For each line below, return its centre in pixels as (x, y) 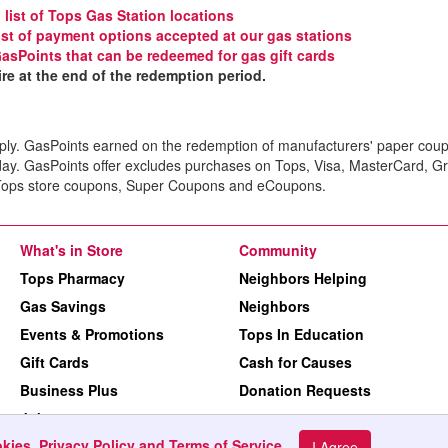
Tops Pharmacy (72, 278)
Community (278, 250)
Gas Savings (63, 306)
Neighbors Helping (303, 278)
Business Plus (69, 390)
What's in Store (71, 250)
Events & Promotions (92, 334)
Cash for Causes (295, 362)
